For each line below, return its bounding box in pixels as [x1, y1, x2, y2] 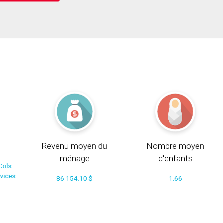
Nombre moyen [146, 140, 205, 151]
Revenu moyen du [42, 140, 108, 151]
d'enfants [158, 153, 193, 163]
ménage [59, 153, 90, 163]
